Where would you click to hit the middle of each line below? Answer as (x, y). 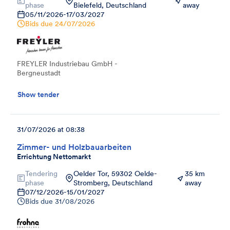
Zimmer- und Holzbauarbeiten (74, 147)
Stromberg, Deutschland (113, 183)
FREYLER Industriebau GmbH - (67, 63)
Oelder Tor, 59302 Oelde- (115, 173)
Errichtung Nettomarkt (54, 156)
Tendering (41, 173)
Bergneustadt (39, 73)
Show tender (38, 94)
